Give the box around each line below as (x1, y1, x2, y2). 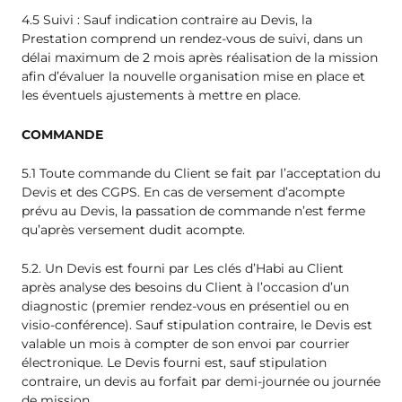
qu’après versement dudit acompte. (22, 222, 245, 239)
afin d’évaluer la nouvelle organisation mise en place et (22, 68, 365, 85)
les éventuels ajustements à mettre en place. (22, 87, 301, 104)
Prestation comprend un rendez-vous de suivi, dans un (22, 31, 363, 48)
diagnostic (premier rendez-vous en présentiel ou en (22, 298, 349, 315)
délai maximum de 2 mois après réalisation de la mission (22, 49, 378, 66)
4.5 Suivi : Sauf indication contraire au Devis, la (22, 12, 312, 29)
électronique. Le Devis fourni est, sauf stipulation (22, 354, 327, 371)
